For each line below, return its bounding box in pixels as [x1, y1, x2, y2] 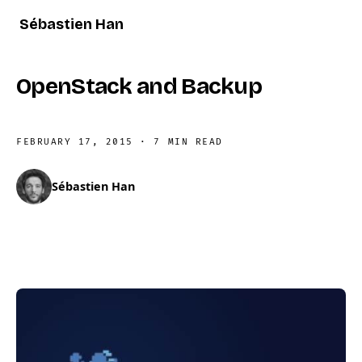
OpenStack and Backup [16, 73, 262, 100]
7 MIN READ [154, 137, 223, 147]
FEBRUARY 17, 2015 [16, 137, 133, 147]
